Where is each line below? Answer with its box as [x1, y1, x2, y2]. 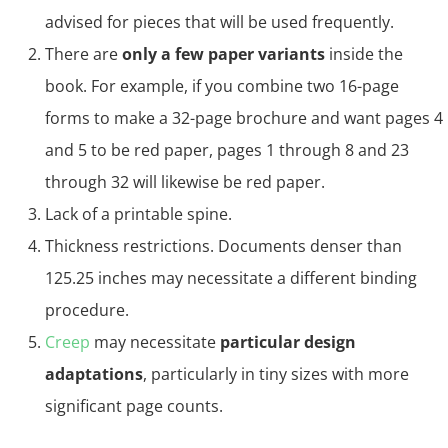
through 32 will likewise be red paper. [45, 171, 325, 193]
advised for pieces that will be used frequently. [45, 11, 394, 33]
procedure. [45, 299, 129, 321]
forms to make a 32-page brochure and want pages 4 [45, 107, 443, 129]
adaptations [45, 363, 143, 385]
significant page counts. [45, 395, 223, 417]
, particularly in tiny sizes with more [143, 363, 409, 385]
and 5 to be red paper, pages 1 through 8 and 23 [45, 139, 409, 161]
